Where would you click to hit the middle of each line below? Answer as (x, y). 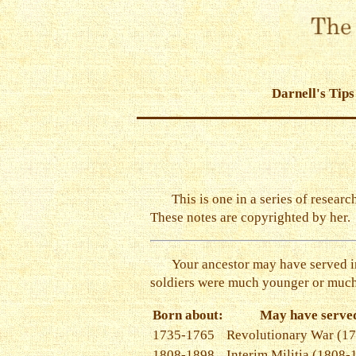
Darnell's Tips (313, 93)
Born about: (188, 315)
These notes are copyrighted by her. (250, 217)
